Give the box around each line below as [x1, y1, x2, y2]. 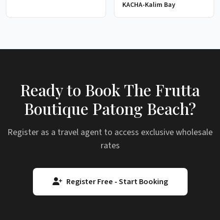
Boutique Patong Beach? [24, 98, 196, 119]
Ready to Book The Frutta [20, 79, 200, 101]
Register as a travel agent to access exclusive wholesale [7, 126, 213, 139]
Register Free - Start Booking [66, 176, 168, 188]
